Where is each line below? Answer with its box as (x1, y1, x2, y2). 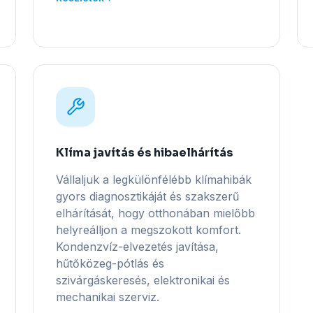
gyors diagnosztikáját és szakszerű (55, 189, 239, 203)
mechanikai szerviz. (55, 290, 159, 304)
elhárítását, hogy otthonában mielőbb (55, 206, 255, 220)
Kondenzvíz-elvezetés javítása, (55, 240, 219, 254)
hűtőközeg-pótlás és (55, 256, 164, 270)
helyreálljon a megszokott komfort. (55, 223, 241, 237)
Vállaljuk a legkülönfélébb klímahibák (55, 173, 252, 187)
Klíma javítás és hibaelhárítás (55, 145, 233, 160)
